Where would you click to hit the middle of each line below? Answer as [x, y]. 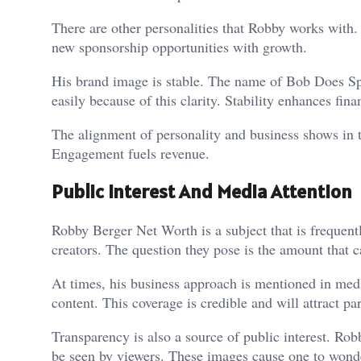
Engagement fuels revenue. [131, 154]
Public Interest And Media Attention [202, 191]
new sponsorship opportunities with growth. [179, 47]
